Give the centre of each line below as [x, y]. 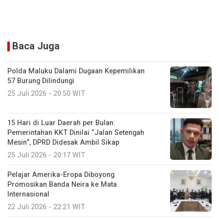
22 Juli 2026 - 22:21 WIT [46, 207]
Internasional [28, 194]
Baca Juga [36, 46]
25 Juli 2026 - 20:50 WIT [46, 93]
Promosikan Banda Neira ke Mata [62, 184]
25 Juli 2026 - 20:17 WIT [46, 155]
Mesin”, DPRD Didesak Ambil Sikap [63, 142]
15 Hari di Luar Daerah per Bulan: [61, 123]
